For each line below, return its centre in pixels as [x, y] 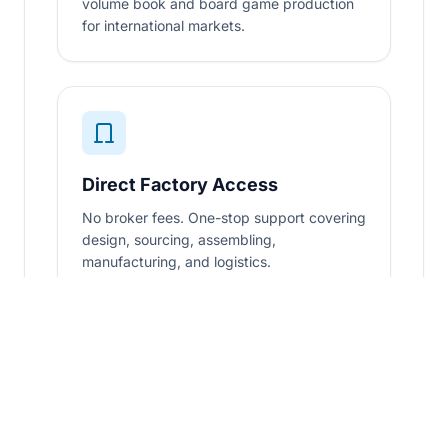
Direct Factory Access [180, 184]
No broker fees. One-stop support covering [224, 217]
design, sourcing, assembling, [179, 239]
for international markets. [163, 25]
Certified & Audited [165, 420]
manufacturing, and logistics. [176, 261]
